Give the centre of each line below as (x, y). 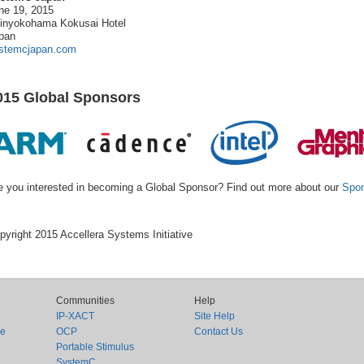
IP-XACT (75, 316)
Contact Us (218, 331)
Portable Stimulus (95, 347)
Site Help (214, 316)
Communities (85, 301)
